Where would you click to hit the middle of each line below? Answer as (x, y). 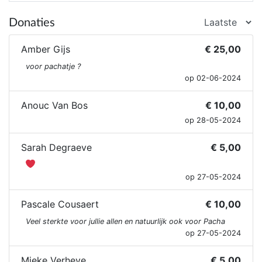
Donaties (32, 23)
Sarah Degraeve (56, 148)
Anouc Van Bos (54, 106)
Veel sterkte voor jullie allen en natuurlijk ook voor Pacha (125, 222)
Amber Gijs (46, 49)
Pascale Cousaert (60, 204)
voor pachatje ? (53, 67)
